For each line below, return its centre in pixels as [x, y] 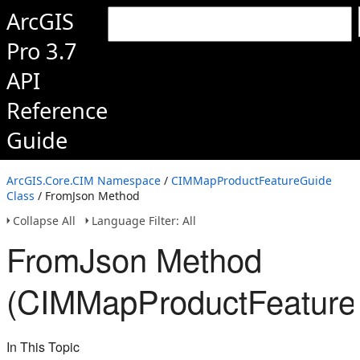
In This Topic [43, 347]
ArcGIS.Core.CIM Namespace [84, 180]
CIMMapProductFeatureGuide [252, 180]
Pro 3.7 [42, 51]
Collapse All [44, 221]
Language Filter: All [144, 221]
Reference [57, 110]
